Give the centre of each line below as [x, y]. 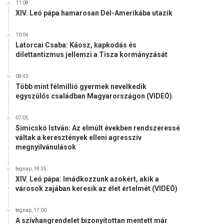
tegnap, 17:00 [31, 210]
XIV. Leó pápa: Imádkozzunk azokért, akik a [87, 179]
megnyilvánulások [46, 147]
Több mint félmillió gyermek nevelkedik [81, 86]
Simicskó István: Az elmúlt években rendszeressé [98, 128]
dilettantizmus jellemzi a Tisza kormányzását [92, 54]
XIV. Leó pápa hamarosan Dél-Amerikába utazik [94, 13]
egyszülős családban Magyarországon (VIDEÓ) [94, 96]
